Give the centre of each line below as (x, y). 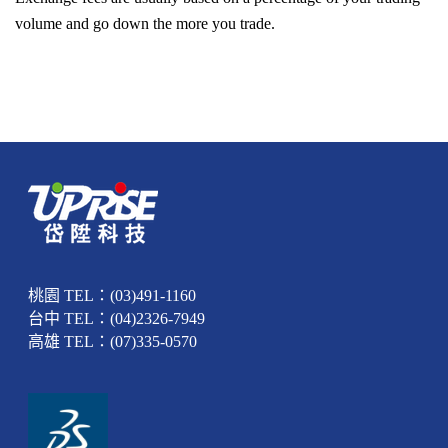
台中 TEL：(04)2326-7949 (117, 318)
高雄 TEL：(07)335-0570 (113, 341)
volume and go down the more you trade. (145, 23)
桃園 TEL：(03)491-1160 (112, 295)
